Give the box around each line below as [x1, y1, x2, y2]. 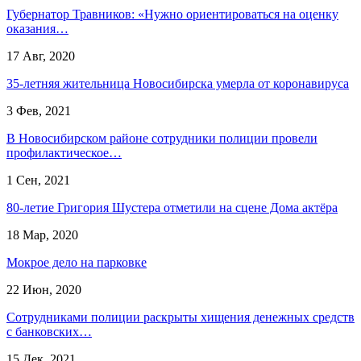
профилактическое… [6, 145, 122, 160]
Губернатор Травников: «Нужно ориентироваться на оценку [6, 6, 338, 21]
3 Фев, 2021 [6, 103, 71, 118]
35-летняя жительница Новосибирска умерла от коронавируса [6, 76, 349, 90]
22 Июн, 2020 [6, 282, 81, 297]
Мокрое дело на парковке [6, 255, 147, 269]
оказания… [6, 21, 68, 35]
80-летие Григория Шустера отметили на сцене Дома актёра [6, 200, 338, 214]
